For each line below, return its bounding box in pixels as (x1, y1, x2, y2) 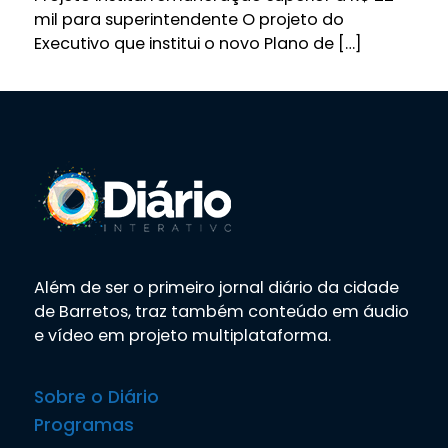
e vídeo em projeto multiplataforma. (33, 323, 331, 347)
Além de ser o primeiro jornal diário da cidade (33, 275, 399, 299)
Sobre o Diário (33, 384, 159, 409)
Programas (33, 412, 134, 437)
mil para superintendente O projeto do (33, 7, 344, 31)
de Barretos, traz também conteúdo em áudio (33, 299, 409, 323)
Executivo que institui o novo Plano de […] (33, 31, 362, 55)
